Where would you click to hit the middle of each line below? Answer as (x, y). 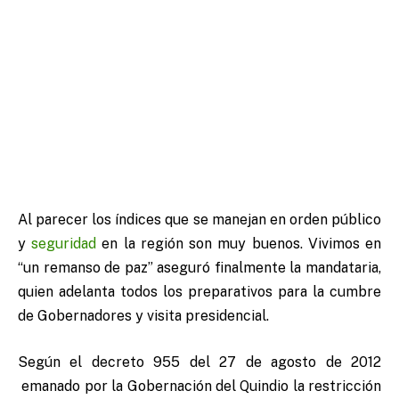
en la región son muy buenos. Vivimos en (239, 244)
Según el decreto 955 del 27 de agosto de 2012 (199, 362)
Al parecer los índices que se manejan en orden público (199, 220)
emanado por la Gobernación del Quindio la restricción (199, 386)
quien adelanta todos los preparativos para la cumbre (199, 292)
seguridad (64, 244)
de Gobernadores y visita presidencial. (143, 316)
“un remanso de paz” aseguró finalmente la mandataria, (199, 268)
